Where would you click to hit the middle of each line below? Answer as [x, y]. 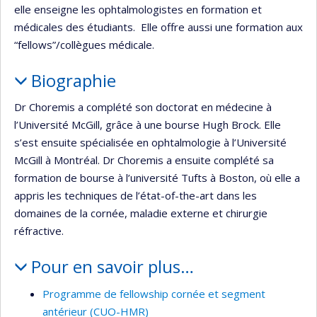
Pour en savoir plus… [112, 267]
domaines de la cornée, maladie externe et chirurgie [141, 213]
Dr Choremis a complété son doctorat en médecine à [143, 107]
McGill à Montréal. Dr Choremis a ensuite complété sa [144, 160]
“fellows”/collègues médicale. [84, 44]
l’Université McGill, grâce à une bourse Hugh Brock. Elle [148, 125]
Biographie [73, 80]
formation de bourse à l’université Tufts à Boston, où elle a [157, 178]
